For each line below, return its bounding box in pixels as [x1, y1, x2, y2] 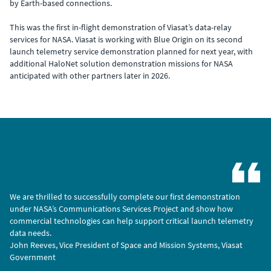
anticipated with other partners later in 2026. [10, 70, 170, 81]
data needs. [10, 227, 51, 238]
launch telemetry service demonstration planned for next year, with [10, 45, 253, 57]
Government [10, 251, 56, 263]
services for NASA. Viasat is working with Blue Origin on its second [10, 33, 243, 45]
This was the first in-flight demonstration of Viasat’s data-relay [10, 21, 232, 33]
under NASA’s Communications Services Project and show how [10, 203, 233, 214]
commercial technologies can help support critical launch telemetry [10, 215, 253, 226]
